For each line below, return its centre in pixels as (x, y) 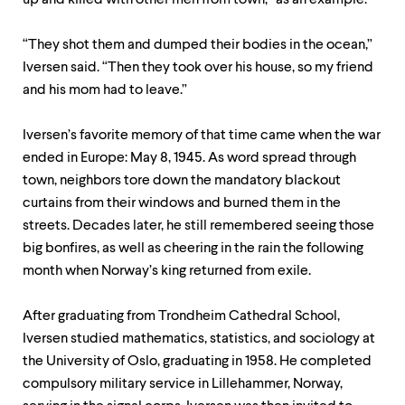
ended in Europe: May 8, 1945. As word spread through (189, 158)
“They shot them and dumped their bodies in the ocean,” (198, 45)
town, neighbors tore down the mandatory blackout (182, 181)
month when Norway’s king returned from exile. (168, 271)
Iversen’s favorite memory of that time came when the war (202, 136)
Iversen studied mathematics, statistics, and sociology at (199, 339)
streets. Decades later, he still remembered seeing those (198, 226)
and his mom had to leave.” (105, 90)
